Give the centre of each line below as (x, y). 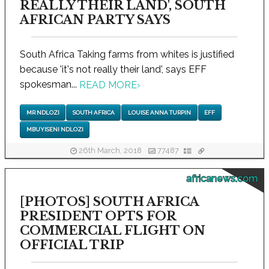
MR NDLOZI (43, 113)
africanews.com (222, 178)
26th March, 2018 (110, 151)
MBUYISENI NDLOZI (55, 130)
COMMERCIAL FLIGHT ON (113, 230)
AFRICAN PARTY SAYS (95, 20)
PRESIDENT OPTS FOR (98, 216)
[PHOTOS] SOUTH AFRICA (109, 201)
